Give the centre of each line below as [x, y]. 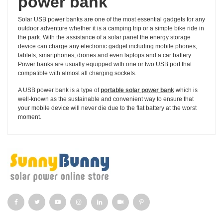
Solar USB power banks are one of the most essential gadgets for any [111, 19]
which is [186, 90]
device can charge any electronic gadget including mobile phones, [108, 46]
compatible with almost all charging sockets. [79, 73]
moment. [30, 117]
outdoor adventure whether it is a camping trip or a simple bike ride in [111, 28]
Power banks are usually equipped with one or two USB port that [105, 64]
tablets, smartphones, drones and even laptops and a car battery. [105, 55]
